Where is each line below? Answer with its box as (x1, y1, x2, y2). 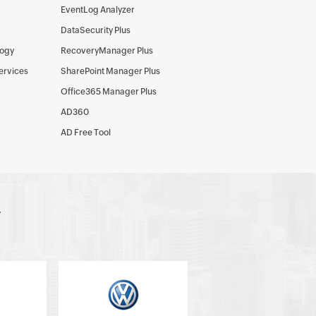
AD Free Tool (61, 128, 111, 138)
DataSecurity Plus (61, 25, 130, 35)
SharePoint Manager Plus (61, 66, 160, 76)
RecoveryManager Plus (61, 46, 153, 56)
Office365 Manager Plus (61, 87, 157, 97)
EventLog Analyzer (61, 5, 135, 15)
